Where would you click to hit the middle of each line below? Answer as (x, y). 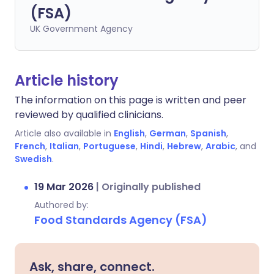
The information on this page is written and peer (131, 100)
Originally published (151, 187)
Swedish (33, 159)
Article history (67, 80)
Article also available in (63, 133)
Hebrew (184, 146)
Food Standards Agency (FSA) (121, 220)
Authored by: (61, 205)
